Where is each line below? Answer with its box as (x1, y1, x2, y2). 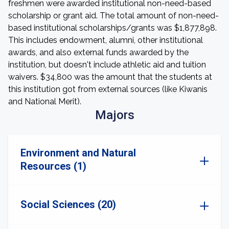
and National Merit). (8, 97, 81, 106)
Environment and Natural (20, 147, 136, 159)
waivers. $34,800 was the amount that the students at (8, 72, 212, 82)
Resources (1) (20, 160, 86, 172)
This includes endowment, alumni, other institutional (8, 35, 203, 45)
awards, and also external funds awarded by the (8, 48, 189, 57)
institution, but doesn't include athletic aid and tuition (8, 60, 206, 70)
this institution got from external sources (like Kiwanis (8, 84, 208, 94)
